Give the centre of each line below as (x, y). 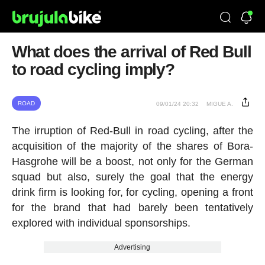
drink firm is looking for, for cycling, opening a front (132, 192)
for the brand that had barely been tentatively (132, 208)
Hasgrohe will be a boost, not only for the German (132, 161)
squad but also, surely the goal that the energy (132, 177)
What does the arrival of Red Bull (131, 52)
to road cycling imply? (93, 70)
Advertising (132, 247)
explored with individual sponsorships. (101, 223)
